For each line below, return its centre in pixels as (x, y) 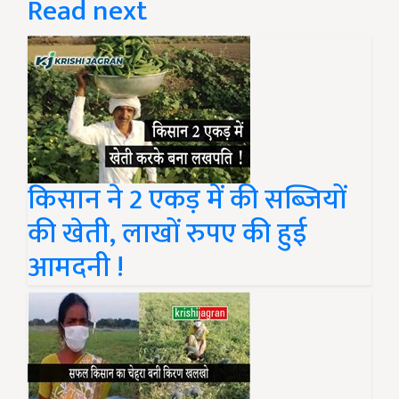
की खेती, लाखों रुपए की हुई (167, 234)
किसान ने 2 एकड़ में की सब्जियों (187, 200)
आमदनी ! (76, 268)
